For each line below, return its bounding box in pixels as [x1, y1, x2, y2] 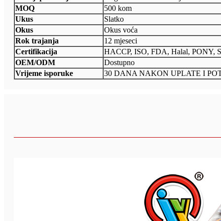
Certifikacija [15, 47, 57, 56]
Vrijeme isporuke [15, 69, 73, 77]
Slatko [104, 14, 124, 23]
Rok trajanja [15, 36, 59, 45]
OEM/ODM [15, 58, 55, 67]
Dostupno [104, 58, 135, 67]
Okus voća [104, 25, 138, 34]
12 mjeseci [104, 36, 137, 45]
